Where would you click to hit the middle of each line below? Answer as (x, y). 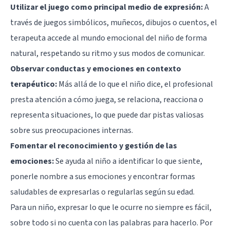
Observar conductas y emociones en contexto (96, 69)
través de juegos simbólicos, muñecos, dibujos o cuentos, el (114, 23)
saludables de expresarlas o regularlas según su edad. (102, 192)
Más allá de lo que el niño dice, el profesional (135, 84)
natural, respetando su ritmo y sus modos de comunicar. (108, 54)
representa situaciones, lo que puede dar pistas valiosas (107, 115)
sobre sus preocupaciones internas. (72, 131)
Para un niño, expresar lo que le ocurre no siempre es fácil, (111, 208)
